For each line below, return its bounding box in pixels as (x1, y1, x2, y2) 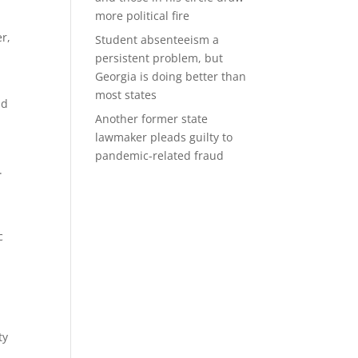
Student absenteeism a (95, 32, 220, 47)
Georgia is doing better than (95, 69, 247, 84)
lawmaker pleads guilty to (95, 129, 233, 145)
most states (95, 87, 157, 102)
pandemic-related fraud (95, 148, 225, 163)
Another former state (95, 111, 209, 126)
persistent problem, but (95, 50, 224, 66)
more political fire (95, 8, 190, 23)
